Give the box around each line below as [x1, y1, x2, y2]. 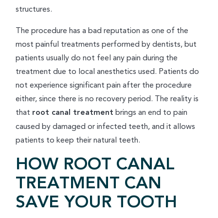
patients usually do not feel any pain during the [16, 52, 178, 64]
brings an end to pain [113, 107, 187, 118]
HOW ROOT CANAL [16, 151, 175, 178]
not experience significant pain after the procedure [16, 79, 192, 91]
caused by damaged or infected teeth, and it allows [16, 121, 195, 132]
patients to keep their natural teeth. [16, 134, 140, 146]
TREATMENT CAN [16, 170, 162, 197]
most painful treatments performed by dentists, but [16, 38, 197, 50]
